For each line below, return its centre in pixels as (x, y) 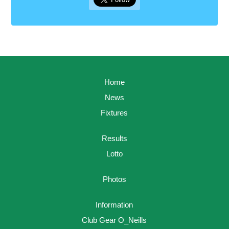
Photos (114, 179)
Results (114, 138)
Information (114, 205)
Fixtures (114, 113)
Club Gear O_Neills (114, 220)
